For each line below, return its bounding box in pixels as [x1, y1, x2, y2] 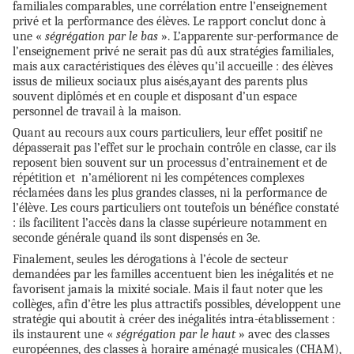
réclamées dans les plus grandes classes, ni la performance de [13, 185, 327, 200]
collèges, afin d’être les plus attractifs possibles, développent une [13, 296, 341, 311]
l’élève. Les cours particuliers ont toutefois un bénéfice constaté [13, 200, 339, 215]
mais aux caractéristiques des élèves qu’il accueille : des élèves [13, 58, 333, 73]
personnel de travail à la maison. [13, 104, 181, 119]
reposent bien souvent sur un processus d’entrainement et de [13, 155, 327, 170]
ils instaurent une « [13, 326, 116, 341]
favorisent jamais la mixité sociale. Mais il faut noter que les [13, 281, 322, 296]
